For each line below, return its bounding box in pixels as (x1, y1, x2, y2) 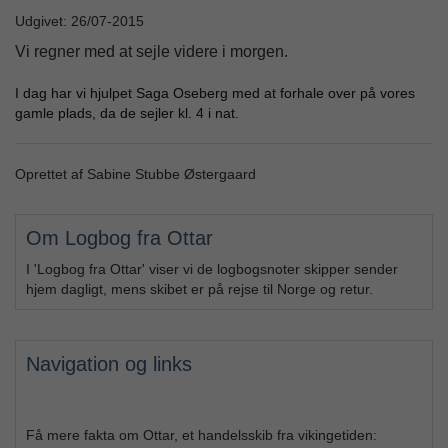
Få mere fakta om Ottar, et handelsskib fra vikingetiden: (26, 427, 377, 444)
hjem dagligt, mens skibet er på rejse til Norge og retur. (26, 281, 373, 298)
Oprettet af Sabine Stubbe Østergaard (15, 166, 256, 183)
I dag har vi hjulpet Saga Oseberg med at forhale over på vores (15, 85, 415, 102)
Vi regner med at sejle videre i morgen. (15, 43, 288, 61)
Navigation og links (26, 353, 192, 376)
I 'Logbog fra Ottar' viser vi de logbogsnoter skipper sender (26, 261, 398, 278)
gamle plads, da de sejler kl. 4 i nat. (15, 105, 239, 122)
